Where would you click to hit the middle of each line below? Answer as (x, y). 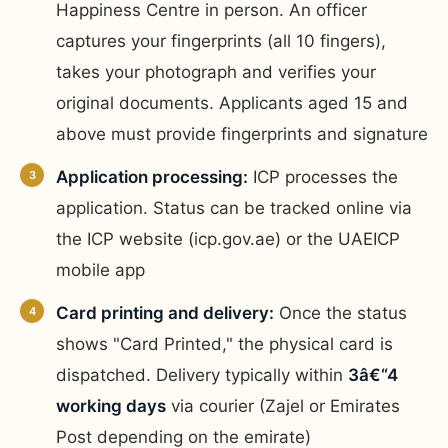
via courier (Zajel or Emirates (283, 405)
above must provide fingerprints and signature (242, 133)
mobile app (100, 269)
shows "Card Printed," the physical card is (224, 343)
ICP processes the (323, 176)
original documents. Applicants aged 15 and (232, 102)
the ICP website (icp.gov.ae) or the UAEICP (228, 238)
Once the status (340, 312)
